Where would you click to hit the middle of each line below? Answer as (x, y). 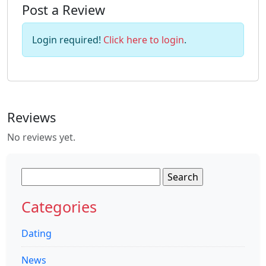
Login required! (68, 40)
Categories (59, 207)
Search (36, 175)
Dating (37, 234)
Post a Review (64, 10)
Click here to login (144, 40)
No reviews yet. (41, 137)
